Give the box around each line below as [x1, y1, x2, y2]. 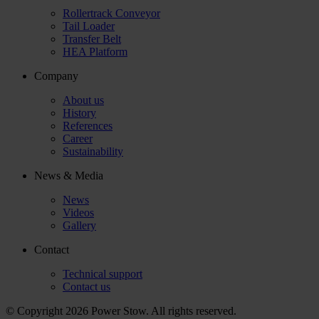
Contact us [63, 280, 110, 293]
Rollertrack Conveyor [63, 6, 160, 19]
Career [63, 132, 93, 145]
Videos [63, 206, 94, 219]
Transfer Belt [63, 32, 121, 45]
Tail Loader [63, 19, 115, 32]
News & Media [34, 169, 103, 182]
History [63, 106, 96, 119]
